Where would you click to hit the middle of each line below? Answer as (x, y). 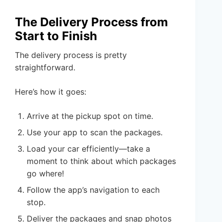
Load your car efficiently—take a (88, 149)
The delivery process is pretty (71, 55)
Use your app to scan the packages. (95, 133)
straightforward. (45, 68)
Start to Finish (56, 36)
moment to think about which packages (101, 161)
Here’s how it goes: (51, 92)
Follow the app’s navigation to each (93, 190)
